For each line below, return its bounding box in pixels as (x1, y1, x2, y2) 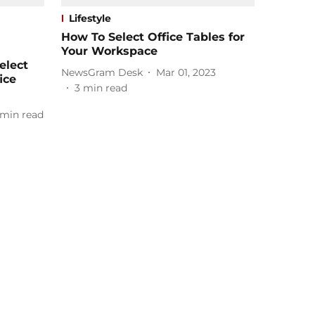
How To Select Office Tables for (61, 30, 245, 44)
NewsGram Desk (61, 65, 143, 79)
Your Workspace (61, 44, 157, 58)
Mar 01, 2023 (156, 65, 216, 79)
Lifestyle (69, 12, 111, 25)
